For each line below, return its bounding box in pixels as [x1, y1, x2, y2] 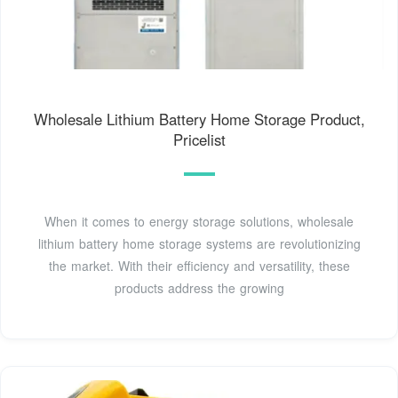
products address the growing [114, 278, 284, 297]
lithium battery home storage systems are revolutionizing [37, 234, 361, 252]
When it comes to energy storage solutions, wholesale [44, 211, 354, 230]
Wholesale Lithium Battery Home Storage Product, [33, 107, 365, 130]
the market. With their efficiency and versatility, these [48, 256, 350, 275]
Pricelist [172, 128, 226, 150]
